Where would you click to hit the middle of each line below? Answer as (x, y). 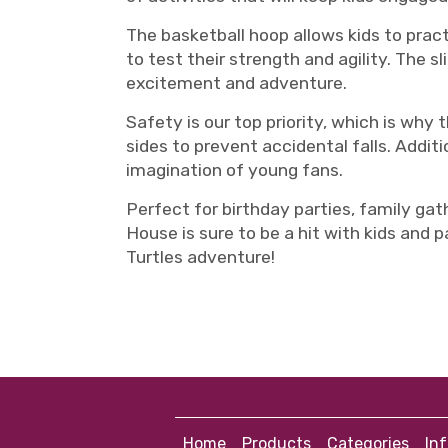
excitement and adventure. (236, 83)
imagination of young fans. (234, 170)
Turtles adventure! (200, 257)
